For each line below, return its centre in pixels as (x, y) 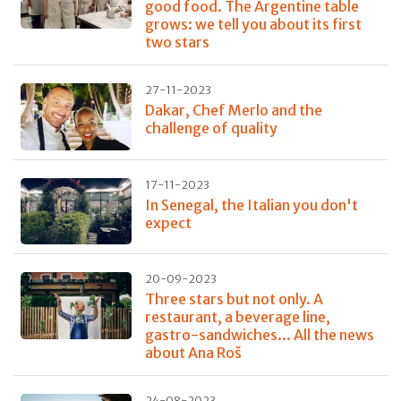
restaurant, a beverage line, (237, 317)
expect (168, 222)
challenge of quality (211, 128)
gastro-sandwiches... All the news (259, 335)
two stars (177, 43)
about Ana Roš (193, 353)
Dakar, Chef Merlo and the (233, 111)
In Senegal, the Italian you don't (251, 205)
